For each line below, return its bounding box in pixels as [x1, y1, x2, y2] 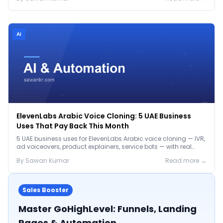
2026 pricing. [16, 150, 56, 159]
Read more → [165, 156, 207, 165]
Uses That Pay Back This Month [16, 121, 129, 131]
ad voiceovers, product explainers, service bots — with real [16, 142, 192, 151]
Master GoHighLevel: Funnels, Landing [18, 203, 197, 215]
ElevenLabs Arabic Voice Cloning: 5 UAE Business [16, 111, 191, 121]
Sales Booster [22, 186, 69, 194]
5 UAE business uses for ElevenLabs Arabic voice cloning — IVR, [16, 134, 205, 143]
